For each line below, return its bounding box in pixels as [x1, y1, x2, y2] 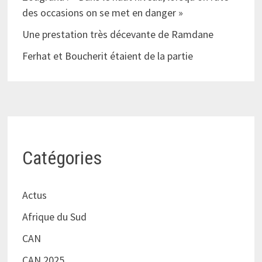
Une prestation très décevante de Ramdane [22, 27, 213, 42]
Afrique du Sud [22, 210, 87, 224]
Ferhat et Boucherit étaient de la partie [22, 49, 198, 63]
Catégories [22, 146, 102, 169]
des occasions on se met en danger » [22, 6, 185, 20]
